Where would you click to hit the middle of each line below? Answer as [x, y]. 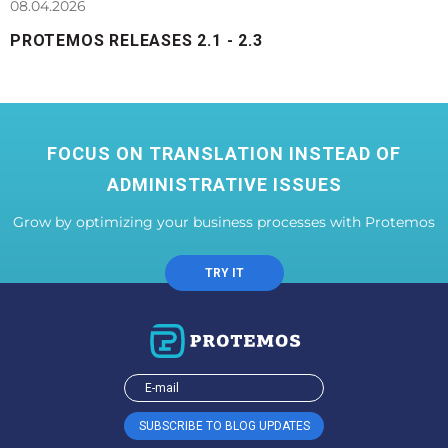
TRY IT [224, 272]
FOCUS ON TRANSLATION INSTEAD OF [224, 153]
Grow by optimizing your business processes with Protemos [224, 221]
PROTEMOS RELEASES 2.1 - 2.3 [136, 40]
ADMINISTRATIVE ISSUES [224, 184]
